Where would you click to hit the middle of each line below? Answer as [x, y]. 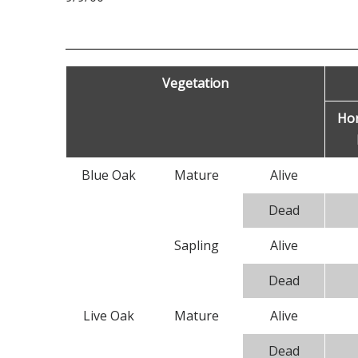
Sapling [197, 245]
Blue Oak [108, 175]
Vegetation [195, 83]
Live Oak [108, 316]
